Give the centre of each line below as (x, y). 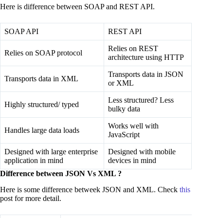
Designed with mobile (142, 151)
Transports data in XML (41, 78)
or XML (121, 83)
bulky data (124, 109)
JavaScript (124, 134)
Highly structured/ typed (42, 104)
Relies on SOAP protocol (43, 53)
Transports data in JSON (146, 74)
